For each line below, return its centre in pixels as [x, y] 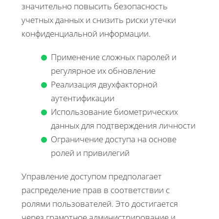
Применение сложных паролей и [114, 57]
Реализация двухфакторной [104, 84]
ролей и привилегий [90, 153]
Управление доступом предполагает [92, 176]
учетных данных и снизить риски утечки [99, 20]
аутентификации [83, 98]
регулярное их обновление [103, 70]
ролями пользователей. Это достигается [100, 203]
